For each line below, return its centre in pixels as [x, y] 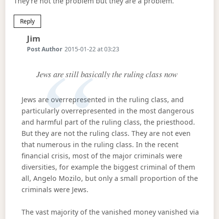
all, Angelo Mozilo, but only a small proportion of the [109, 178]
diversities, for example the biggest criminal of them [108, 167]
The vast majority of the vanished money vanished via [110, 212]
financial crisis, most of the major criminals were [102, 156]
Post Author [45, 49]
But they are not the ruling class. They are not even [106, 133]
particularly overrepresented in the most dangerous [108, 111]
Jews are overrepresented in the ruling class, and [102, 100]
